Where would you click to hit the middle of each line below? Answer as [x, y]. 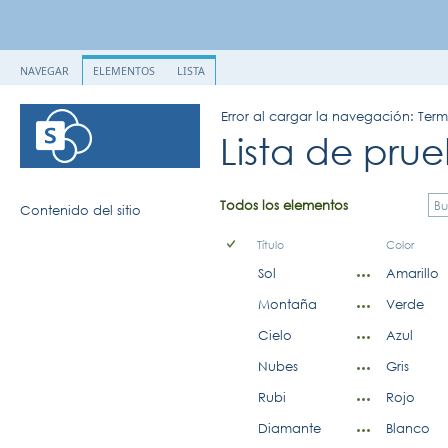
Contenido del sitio [80, 210]
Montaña [287, 304]
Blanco [408, 428]
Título [270, 244]
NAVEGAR [44, 71]
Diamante [289, 428]
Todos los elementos [284, 205]
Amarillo [412, 273]
